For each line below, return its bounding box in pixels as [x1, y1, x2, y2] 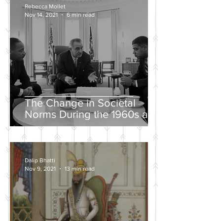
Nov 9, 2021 [25, 165, 56, 172]
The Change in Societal [25, 97, 136, 109]
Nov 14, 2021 [25, 11, 58, 18]
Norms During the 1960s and [25, 109, 160, 120]
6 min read [67, 11, 95, 18]
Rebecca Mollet [25, 3, 66, 10]
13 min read [65, 165, 95, 172]
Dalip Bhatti [25, 157, 55, 164]
